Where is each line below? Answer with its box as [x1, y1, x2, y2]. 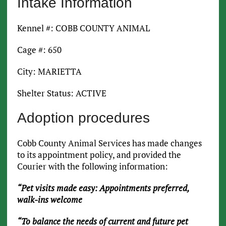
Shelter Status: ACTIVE [17, 87, 106, 99]
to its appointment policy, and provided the [17, 149, 181, 161]
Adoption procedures [17, 110, 150, 126]
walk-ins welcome [17, 194, 82, 206]
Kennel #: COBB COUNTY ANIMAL [17, 22, 150, 34]
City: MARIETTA [17, 66, 82, 78]
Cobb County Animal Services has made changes [17, 137, 202, 149]
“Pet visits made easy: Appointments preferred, [17, 182, 189, 194]
